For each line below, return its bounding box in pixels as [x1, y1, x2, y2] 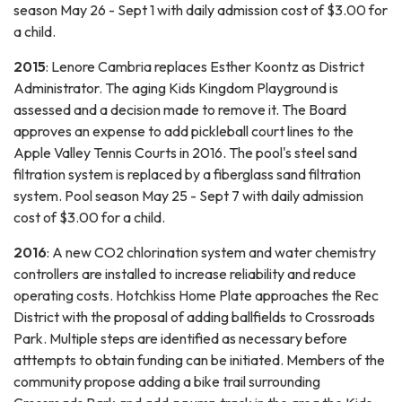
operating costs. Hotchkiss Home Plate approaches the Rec [13, 285, 379, 304]
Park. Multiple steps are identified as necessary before [13, 328, 347, 347]
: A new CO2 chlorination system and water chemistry [47, 242, 376, 261]
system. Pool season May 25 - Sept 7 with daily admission [13, 186, 363, 205]
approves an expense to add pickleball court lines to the [13, 121, 354, 140]
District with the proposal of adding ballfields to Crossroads [13, 307, 375, 326]
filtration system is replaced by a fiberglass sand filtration [13, 164, 361, 183]
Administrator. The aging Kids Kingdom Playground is [13, 78, 338, 97]
